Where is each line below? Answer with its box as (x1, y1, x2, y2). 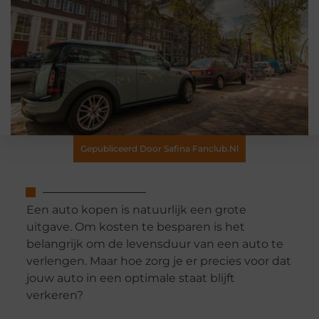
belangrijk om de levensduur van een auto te (26, 237, 283, 251)
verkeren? (26, 288, 83, 303)
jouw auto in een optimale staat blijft (26, 271, 235, 286)
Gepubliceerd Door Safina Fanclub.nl (80, 143, 239, 154)
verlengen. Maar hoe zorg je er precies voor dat (26, 254, 291, 268)
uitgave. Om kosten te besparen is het (26, 220, 245, 234)
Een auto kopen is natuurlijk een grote (26, 203, 246, 217)
